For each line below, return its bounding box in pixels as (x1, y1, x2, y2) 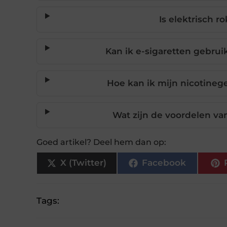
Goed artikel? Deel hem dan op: (36, 137, 166, 147)
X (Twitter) (60, 158, 106, 168)
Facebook (141, 158, 186, 168)
